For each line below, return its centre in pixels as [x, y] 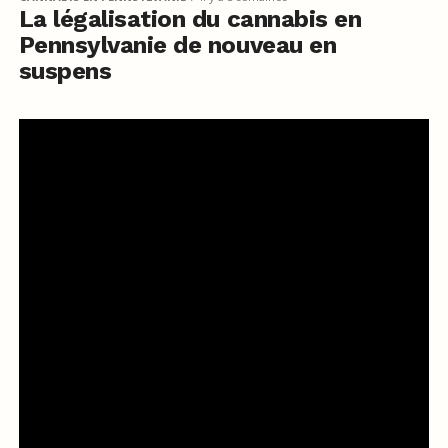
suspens [65, 71]
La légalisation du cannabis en [190, 19]
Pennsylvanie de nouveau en [177, 45]
